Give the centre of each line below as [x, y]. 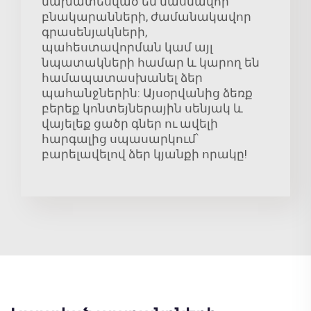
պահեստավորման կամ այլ [127, 48]
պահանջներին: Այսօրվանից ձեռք [147, 93]
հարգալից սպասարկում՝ [120, 139]
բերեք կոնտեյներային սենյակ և [142, 109]
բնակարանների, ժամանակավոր [146, 17]
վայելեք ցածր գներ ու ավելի [130, 124]
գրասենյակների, [94, 32]
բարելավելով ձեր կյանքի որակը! [144, 154]
